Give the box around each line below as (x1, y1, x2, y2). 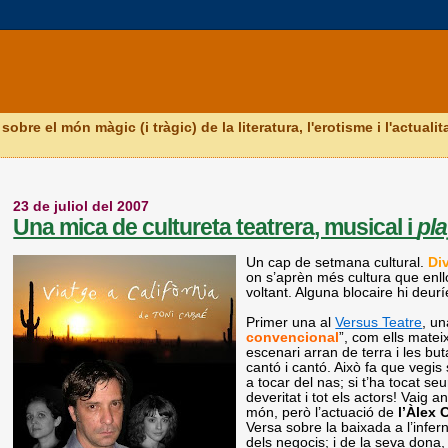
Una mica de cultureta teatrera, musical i (13, 214, 418, 240)
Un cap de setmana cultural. (246, 254, 429, 270)
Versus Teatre (335, 314, 423, 330)
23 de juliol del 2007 (13, 198, 150, 214)
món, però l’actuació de (246, 404, 399, 420)
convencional (246, 329, 340, 345)
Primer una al (246, 314, 336, 330)
